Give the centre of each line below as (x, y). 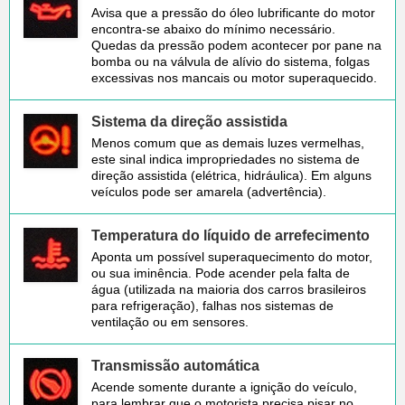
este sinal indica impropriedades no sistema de (226, 159)
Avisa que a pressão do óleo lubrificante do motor (233, 12)
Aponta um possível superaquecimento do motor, (232, 256)
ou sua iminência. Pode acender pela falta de (221, 273)
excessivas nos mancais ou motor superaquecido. (234, 77)
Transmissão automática (175, 365)
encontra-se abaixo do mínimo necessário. (213, 28)
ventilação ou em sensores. (170, 321)
